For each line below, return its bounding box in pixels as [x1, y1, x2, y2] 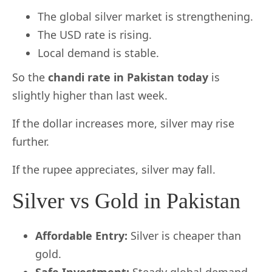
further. [12, 134, 49, 149]
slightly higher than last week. [12, 88, 168, 103]
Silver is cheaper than [127, 228, 241, 243]
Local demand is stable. [38, 46, 159, 61]
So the [12, 70, 48, 85]
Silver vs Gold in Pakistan [12, 189, 240, 214]
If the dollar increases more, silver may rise [12, 116, 234, 131]
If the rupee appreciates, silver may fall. [12, 162, 216, 177]
